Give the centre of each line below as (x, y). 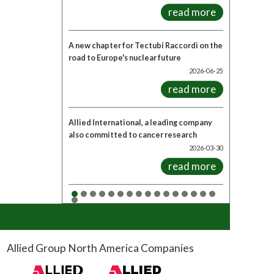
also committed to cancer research (133, 135)
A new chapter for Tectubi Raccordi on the (146, 46)
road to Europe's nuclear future (125, 58)
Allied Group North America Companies (100, 248)
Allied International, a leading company (140, 123)
